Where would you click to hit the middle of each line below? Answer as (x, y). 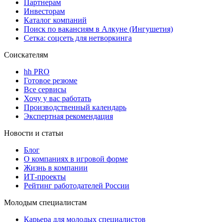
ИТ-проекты (45, 177)
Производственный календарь (75, 108)
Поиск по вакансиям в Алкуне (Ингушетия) (98, 29)
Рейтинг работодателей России (77, 186)
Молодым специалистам (45, 203)
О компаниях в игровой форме (76, 159)
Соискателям (26, 55)
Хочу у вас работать (57, 99)
